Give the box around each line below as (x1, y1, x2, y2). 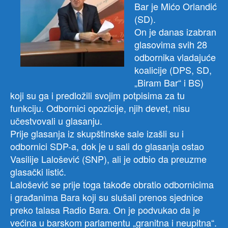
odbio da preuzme (133, 152, 207, 166)
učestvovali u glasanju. (10, 114, 102, 128)
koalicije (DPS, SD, (134, 63, 212, 77)
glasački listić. (10, 165, 66, 179)
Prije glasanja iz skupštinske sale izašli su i (10, 127, 184, 140)
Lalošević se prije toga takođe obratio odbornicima (10, 178, 214, 191)
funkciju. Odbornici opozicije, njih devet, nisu (10, 101, 190, 115)
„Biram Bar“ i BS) (134, 76, 204, 90)
